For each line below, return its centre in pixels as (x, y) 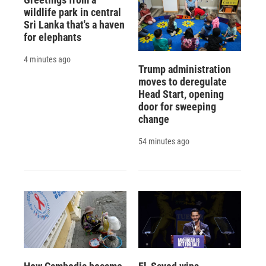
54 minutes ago (164, 141)
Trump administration (184, 69)
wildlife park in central (72, 12)
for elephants (53, 37)
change (153, 119)
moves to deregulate (182, 81)
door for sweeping (177, 106)
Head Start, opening (181, 94)
